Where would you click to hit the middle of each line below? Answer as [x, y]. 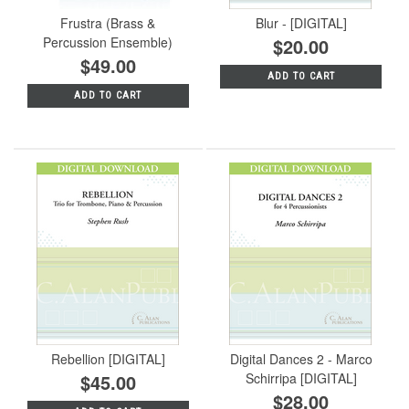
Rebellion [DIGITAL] [108, 358]
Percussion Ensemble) [108, 42]
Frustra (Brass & [108, 22]
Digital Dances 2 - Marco [301, 358]
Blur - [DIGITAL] [301, 22]
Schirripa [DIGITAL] [301, 378]
